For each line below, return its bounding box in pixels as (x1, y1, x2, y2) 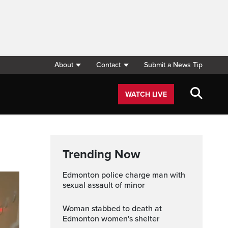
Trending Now (63, 147, 140, 162)
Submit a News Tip (144, 61, 203, 69)
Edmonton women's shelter (63, 214, 159, 224)
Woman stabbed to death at (63, 204, 69, 214)
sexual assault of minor (63, 180, 145, 190)
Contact (96, 61, 121, 69)
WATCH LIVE (125, 90, 167, 99)
